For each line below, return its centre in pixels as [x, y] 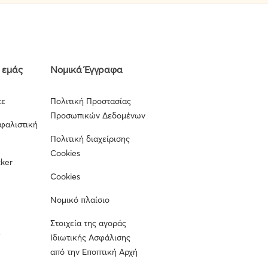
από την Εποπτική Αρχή [94, 252]
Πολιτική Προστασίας [90, 101]
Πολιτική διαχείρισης [90, 139]
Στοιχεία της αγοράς [88, 223]
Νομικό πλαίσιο [80, 200]
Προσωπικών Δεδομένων [98, 115]
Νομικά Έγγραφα [86, 69]
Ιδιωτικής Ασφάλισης [90, 237]
